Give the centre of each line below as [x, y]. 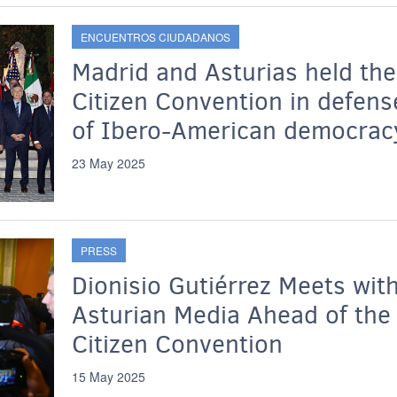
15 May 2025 [108, 377]
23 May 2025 [108, 163]
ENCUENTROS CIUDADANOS [155, 37]
